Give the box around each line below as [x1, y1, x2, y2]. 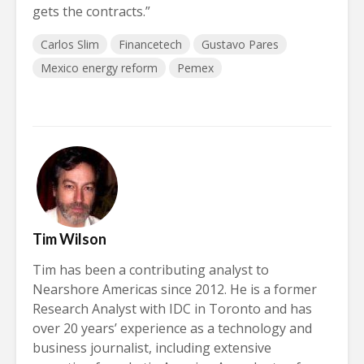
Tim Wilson [32, 229, 106, 248]
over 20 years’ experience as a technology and [32, 318, 312, 337]
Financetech [119, 36, 182, 52]
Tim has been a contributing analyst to [32, 260, 269, 279]
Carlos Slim [41, 36, 99, 52]
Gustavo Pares [201, 36, 279, 52]
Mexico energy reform [41, 59, 158, 76]
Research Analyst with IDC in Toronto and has [32, 299, 312, 318]
